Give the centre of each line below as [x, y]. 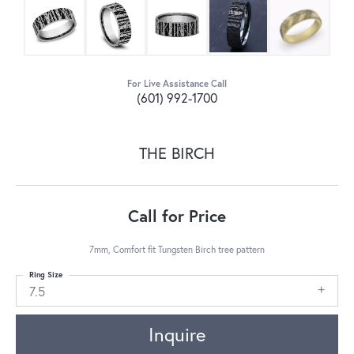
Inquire [177, 335]
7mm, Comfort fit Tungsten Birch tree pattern [177, 249]
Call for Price [177, 215]
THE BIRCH [177, 153]
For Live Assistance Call [177, 83]
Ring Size [46, 274]
